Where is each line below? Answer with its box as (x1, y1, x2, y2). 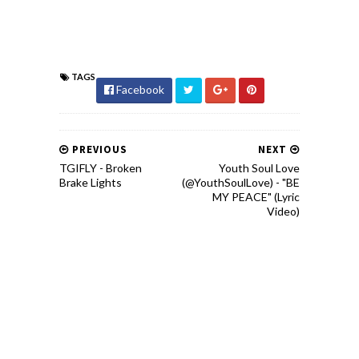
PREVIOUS (69, 143, 127, 156)
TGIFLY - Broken (59, 161, 142, 175)
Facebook (114, 83, 164, 96)
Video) (267, 204, 300, 218)
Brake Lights (59, 175, 122, 189)
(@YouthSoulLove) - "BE (182, 175, 300, 189)
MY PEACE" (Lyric (212, 190, 300, 204)
